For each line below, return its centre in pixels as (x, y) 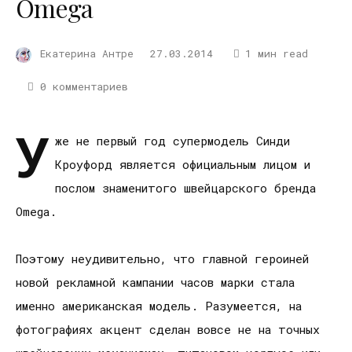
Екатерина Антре (87, 54)
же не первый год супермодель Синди (172, 141)
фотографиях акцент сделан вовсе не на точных (168, 330)
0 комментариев (84, 86)
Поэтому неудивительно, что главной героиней (162, 259)
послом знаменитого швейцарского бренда (185, 188)
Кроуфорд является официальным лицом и (183, 165)
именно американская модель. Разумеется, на (159, 306)
